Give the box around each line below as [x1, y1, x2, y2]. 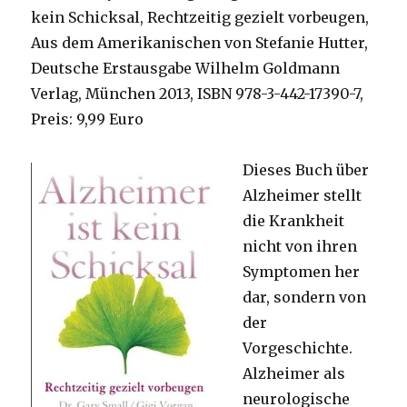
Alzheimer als [243, 363, 346, 382]
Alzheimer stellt [243, 185, 362, 204]
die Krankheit [243, 211, 345, 230]
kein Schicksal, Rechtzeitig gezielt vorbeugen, [31, 7, 370, 26]
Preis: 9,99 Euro [31, 109, 144, 128]
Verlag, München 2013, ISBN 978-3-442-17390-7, [31, 84, 364, 103]
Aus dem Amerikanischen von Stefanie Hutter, [31, 33, 369, 52]
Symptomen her [243, 262, 361, 281]
